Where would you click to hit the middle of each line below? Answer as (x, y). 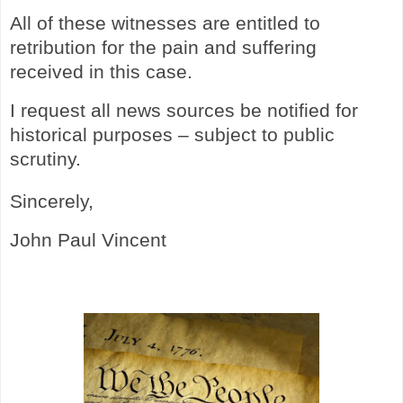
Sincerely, (52, 201)
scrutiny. (45, 159)
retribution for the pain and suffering (163, 48)
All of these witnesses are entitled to (165, 24)
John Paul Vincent (88, 240)
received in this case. (101, 72)
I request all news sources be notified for (184, 110)
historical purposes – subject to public (172, 134)
